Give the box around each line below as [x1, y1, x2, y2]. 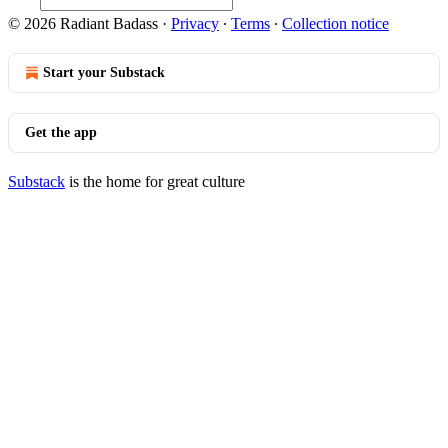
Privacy [171, 15, 219, 32]
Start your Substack [43, 65, 165, 80]
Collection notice [282, 15, 389, 32]
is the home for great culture [65, 173, 245, 190]
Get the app [25, 125, 97, 140]
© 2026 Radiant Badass [8, 15, 158, 32]
